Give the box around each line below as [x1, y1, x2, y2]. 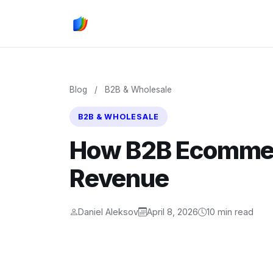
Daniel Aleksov [78, 207, 138, 217]
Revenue [69, 163, 169, 193]
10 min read [207, 207, 253, 217]
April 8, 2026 [147, 207, 198, 217]
